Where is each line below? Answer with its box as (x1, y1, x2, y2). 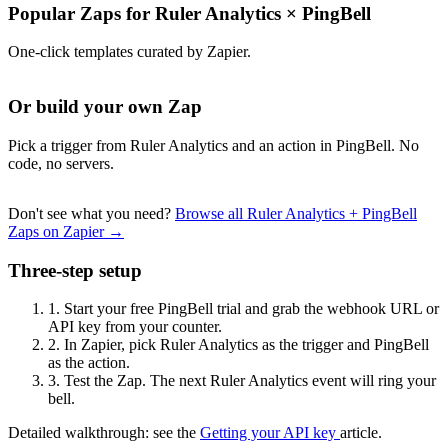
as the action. (48, 354, 130, 372)
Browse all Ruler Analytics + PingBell (175, 204, 417, 222)
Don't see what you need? (8, 204, 175, 222)
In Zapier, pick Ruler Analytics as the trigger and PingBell (60, 336, 429, 354)
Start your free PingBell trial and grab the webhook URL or (60, 300, 439, 318)
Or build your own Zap (8, 96, 202, 118)
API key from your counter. (48, 318, 222, 336)
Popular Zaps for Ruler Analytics (8, 2, 286, 24)
